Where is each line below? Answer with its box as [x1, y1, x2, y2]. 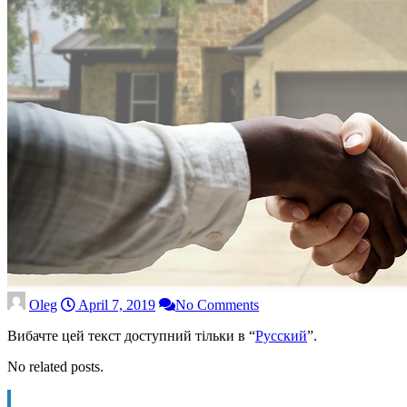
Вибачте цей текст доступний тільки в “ [7, 327, 255, 343]
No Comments [175, 296, 259, 313]
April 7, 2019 [75, 296, 155, 313]
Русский [255, 327, 307, 343]
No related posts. [7, 358, 104, 374]
